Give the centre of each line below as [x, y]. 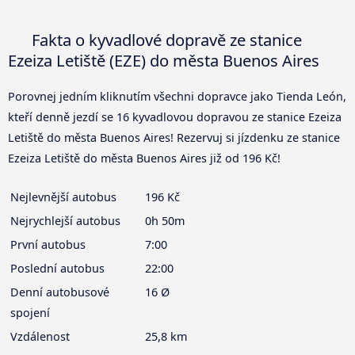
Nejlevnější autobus [63, 197]
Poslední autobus [57, 269]
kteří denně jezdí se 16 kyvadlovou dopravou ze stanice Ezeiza [175, 117]
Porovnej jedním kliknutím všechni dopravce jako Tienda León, [177, 97]
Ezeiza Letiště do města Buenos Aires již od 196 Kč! [144, 158]
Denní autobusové [60, 292]
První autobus [48, 245]
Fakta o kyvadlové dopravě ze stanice [165, 40]
